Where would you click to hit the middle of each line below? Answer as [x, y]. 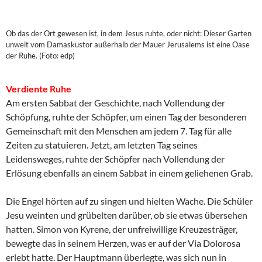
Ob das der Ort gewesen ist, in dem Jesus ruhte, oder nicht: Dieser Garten [129, 33]
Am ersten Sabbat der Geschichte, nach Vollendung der [116, 102]
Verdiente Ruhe [39, 88]
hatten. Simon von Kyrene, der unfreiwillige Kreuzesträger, [122, 229]
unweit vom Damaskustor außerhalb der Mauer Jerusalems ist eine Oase [128, 44]
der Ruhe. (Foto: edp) [40, 55]
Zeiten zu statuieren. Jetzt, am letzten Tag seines [102, 144]
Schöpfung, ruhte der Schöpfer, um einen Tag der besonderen [126, 116]
